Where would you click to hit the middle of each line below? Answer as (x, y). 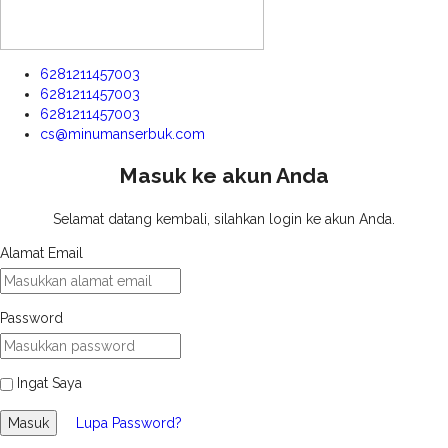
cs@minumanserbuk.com (122, 133)
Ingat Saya (49, 382)
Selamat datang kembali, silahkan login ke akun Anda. (224, 218)
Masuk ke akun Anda (224, 176)
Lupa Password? (129, 422)
